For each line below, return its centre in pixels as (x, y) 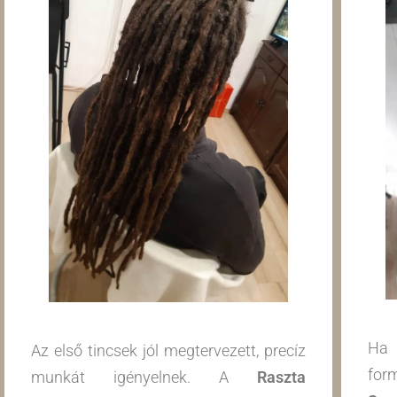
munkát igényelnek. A (144, 378)
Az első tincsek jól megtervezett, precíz (168, 351)
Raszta (281, 378)
